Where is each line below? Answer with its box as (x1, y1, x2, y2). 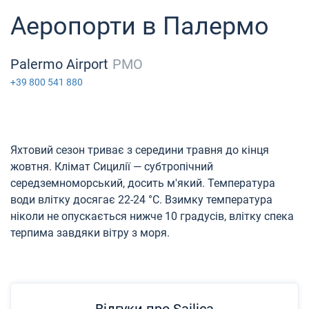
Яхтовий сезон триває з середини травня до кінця (10, 143, 269, 157)
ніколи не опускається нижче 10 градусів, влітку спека (10, 209, 294, 223)
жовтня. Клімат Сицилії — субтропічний (10, 159, 213, 173)
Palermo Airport (10, 55, 108, 72)
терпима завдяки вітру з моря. (10, 226, 170, 239)
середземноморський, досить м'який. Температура (10, 176, 275, 190)
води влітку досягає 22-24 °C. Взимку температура (10, 192, 272, 206)
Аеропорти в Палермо (10, 11, 269, 41)
